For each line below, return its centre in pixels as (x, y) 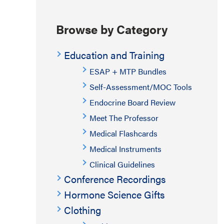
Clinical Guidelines (122, 164)
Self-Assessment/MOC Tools (141, 87)
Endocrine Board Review (132, 102)
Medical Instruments (125, 149)
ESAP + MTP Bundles (128, 71)
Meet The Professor (124, 118)
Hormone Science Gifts (114, 194)
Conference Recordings (115, 179)
